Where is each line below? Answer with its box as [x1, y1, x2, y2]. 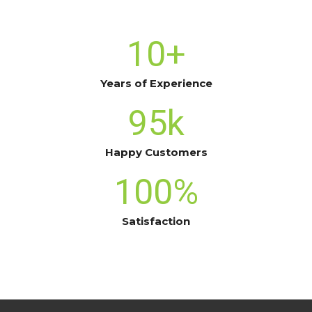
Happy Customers [104, 146, 208, 159]
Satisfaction [122, 214, 190, 228]
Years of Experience [100, 77, 212, 91]
